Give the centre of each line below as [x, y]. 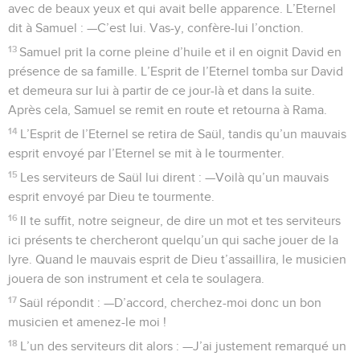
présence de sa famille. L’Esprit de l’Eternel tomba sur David [176, 71]
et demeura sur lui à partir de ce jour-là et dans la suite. [162, 90]
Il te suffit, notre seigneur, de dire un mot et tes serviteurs [181, 221]
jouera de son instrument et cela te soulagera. [136, 278]
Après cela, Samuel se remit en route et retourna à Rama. [168, 110]
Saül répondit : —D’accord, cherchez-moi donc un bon [171, 303]
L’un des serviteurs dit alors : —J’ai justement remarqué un [184, 346]
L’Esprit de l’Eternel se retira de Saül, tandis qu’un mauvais [184, 134]
